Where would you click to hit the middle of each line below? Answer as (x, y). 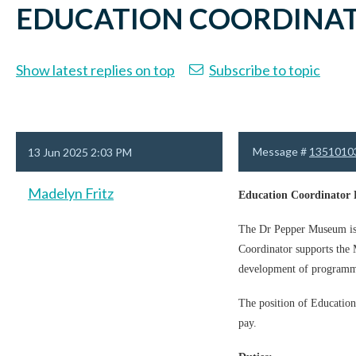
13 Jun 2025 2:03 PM (80, 152)
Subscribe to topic (265, 70)
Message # (281, 151)
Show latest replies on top (95, 70)
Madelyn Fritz (71, 193)
